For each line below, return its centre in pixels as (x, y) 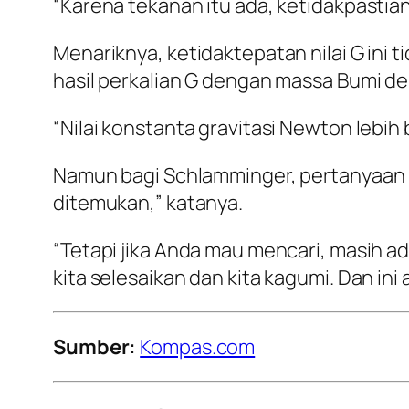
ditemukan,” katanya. (148, 203)
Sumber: (95, 347)
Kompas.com (198, 347)
